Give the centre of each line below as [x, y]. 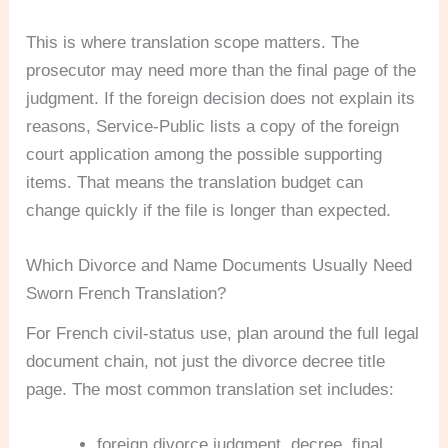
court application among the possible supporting [204, 154]
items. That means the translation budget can [195, 182]
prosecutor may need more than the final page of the [221, 70]
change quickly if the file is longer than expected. [209, 210]
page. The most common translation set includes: [210, 390]
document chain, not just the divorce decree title [206, 362]
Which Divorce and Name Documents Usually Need [219, 266]
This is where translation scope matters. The [193, 42]
